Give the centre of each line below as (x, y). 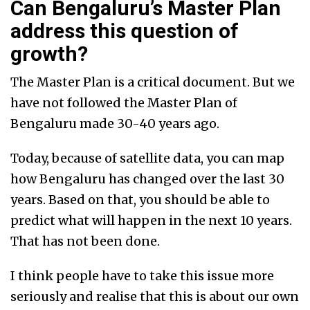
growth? (49, 54)
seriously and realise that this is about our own (155, 297)
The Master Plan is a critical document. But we (153, 82)
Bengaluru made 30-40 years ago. (116, 124)
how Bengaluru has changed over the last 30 (147, 179)
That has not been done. (85, 241)
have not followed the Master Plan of (124, 103)
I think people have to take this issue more (142, 276)
